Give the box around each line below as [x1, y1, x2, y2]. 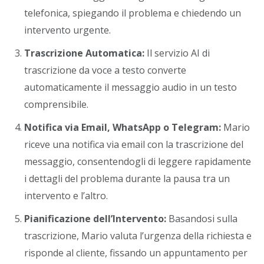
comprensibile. [24, 98, 88, 111]
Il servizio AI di [144, 47, 210, 60]
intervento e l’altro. [24, 189, 108, 202]
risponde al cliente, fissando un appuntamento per [24, 246, 247, 259]
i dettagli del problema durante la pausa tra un [24, 172, 230, 185]
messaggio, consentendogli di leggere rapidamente [24, 155, 251, 168]
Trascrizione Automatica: [24, 47, 144, 60]
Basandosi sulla [166, 212, 237, 225]
